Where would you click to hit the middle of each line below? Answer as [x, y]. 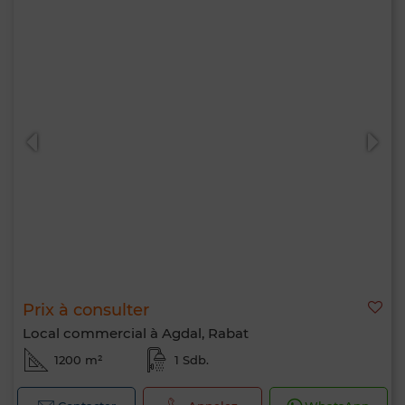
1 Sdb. [191, 360]
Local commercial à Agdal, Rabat [136, 333]
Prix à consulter [86, 310]
